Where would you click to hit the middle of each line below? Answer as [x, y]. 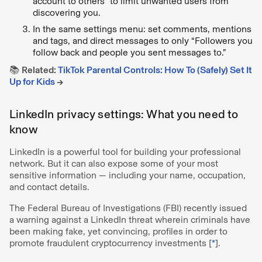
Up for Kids [32, 81]
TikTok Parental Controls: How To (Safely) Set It [155, 70]
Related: [40, 70]
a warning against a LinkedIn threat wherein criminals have [130, 219]
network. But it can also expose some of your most [114, 163]
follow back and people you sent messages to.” [130, 52]
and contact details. [51, 187]
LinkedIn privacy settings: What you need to [124, 114]
